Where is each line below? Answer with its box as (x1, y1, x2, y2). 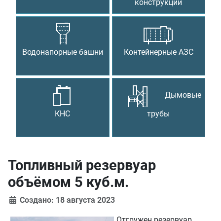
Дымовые (165, 90, 202, 100)
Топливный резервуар (8, 157, 156, 174)
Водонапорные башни (22, 47, 103, 57)
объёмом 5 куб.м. (8, 174, 129, 191)
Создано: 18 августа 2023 (20, 195, 115, 205)
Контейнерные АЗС (123, 47, 193, 57)
